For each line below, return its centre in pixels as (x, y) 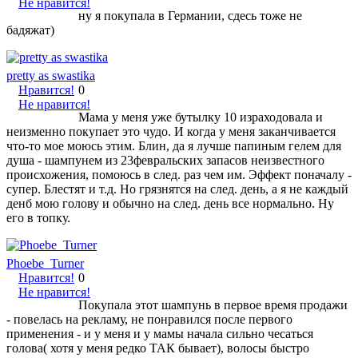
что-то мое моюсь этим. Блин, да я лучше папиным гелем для (174, 145)
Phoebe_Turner (45, 263)
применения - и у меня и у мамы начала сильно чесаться (160, 333)
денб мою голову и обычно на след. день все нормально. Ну (170, 203)
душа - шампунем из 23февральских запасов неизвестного (165, 160)
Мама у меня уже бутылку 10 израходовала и (201, 117)
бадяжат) (30, 30)
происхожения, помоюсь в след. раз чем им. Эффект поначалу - (179, 174)
